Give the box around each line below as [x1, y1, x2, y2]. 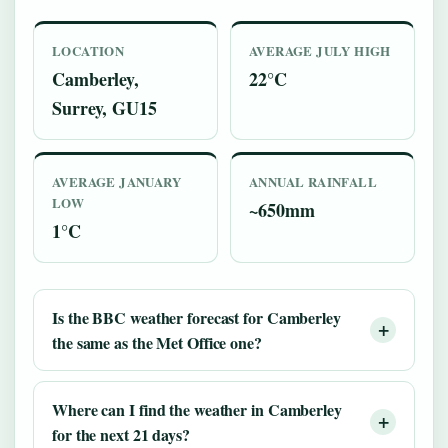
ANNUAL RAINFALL [249, 172, 377, 192]
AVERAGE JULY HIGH [249, 41, 391, 61]
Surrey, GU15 [52, 95, 157, 122]
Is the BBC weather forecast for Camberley [52, 306, 341, 330]
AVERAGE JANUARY [52, 172, 182, 192]
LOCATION [52, 41, 125, 61]
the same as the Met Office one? [52, 331, 262, 355]
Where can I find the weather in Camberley [52, 398, 342, 422]
